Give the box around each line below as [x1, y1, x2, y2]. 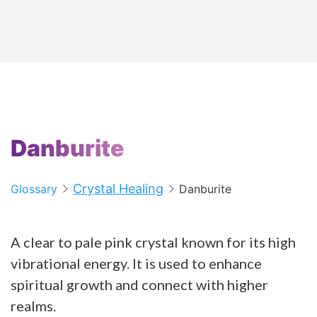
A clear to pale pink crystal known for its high [11, 233, 296, 250]
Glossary [11, 181, 57, 196]
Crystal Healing [73, 180, 163, 196]
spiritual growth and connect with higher [11, 275, 268, 293]
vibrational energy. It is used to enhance [11, 254, 262, 272]
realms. [11, 296, 56, 314]
